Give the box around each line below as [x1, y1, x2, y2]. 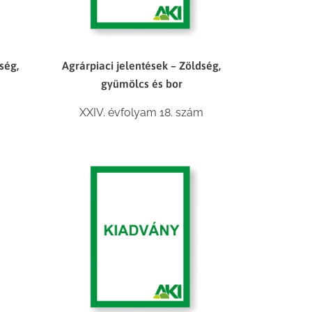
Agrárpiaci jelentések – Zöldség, [62, 58, 221, 72]
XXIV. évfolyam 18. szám [79, 105, 204, 119]
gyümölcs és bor [100, 77, 182, 90]
